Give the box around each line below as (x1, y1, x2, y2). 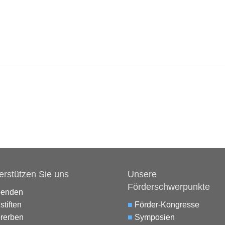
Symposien (134, 213, 175, 222)
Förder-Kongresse (134, 200, 199, 209)
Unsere (127, 169, 157, 180)
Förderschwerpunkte (127, 182, 210, 192)
